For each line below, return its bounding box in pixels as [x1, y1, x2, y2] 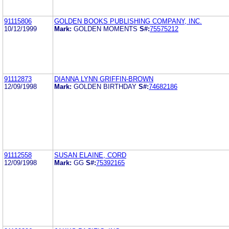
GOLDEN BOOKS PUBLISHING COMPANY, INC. [54, 17, 202, 25]
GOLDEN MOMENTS [74, 25, 140, 33]
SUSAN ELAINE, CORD [54, 151, 126, 159]
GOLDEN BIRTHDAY [74, 82, 139, 90]
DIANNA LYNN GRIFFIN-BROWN [54, 75, 153, 83]
